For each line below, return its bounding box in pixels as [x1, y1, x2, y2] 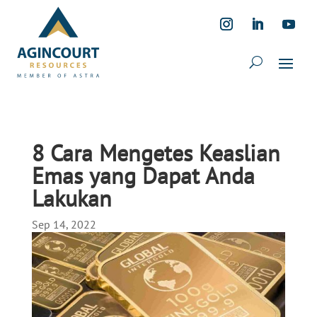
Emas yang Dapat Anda [31, 161, 255, 190]
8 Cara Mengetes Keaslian [31, 138, 280, 168]
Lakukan [31, 183, 112, 213]
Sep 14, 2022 [31, 217, 96, 231]
